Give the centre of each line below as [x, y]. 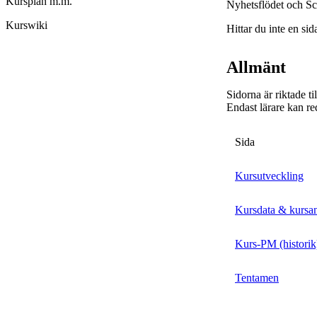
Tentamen [257, 278]
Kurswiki [27, 25]
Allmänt [256, 68]
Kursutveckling [269, 176]
